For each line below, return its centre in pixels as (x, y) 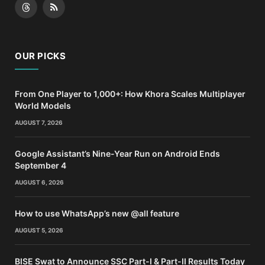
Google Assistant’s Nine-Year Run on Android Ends (117, 153)
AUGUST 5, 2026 (39, 230)
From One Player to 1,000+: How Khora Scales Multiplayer (130, 93)
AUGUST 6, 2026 (39, 182)
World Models (43, 105)
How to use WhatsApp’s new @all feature (97, 213)
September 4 (41, 165)
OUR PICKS (41, 56)
